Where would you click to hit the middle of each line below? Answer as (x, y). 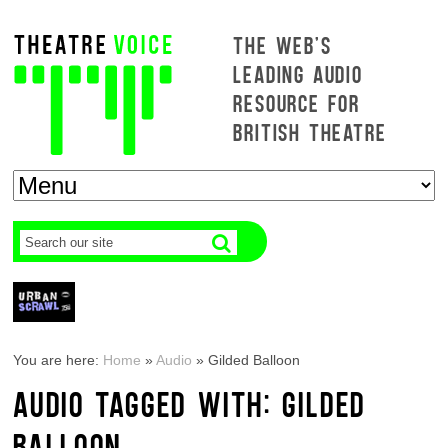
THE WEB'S (282, 44)
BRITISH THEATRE (310, 131)
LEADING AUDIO (298, 73)
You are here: (58, 360)
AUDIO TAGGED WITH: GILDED (190, 403)
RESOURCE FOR (297, 102)
